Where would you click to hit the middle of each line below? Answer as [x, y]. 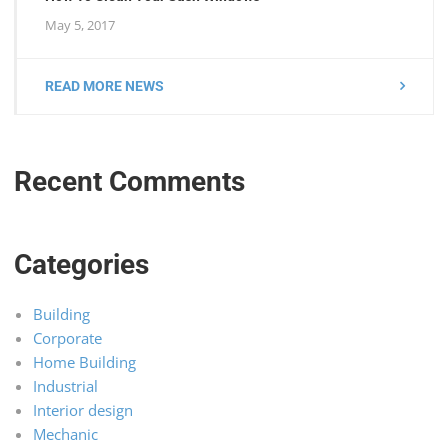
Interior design [82, 410]
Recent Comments [130, 182]
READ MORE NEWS [105, 86]
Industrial [65, 386]
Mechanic [65, 434]
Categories [82, 264]
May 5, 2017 [80, 25]
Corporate [67, 338]
